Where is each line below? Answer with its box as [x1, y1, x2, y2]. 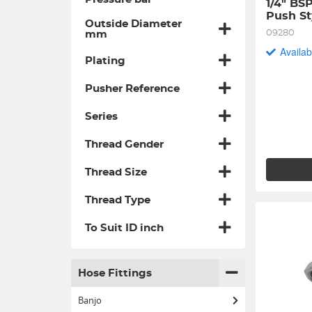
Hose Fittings [78, 267, 152, 279]
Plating [85, 55, 125, 66]
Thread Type [85, 194, 150, 205]
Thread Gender [85, 139, 164, 150]
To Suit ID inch [85, 222, 164, 233]
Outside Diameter [85, 19, 182, 29]
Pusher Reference [85, 83, 180, 94]
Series [85, 111, 118, 122]
